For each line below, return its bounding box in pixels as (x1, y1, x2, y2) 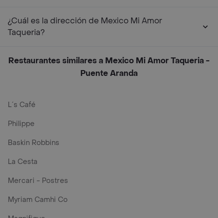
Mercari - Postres (8, 176, 68, 185)
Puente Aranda (80, 68, 138, 78)
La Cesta (8, 157, 37, 166)
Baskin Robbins (8, 138, 59, 147)
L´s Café (8, 100, 36, 109)
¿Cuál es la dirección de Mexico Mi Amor (8, 16, 162, 26)
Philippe (8, 119, 35, 128)
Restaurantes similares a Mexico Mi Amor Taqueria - (8, 55, 210, 66)
